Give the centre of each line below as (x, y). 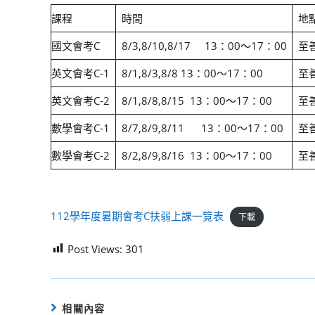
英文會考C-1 (81, 73)
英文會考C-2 (81, 101)
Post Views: (95, 249)
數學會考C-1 (81, 128)
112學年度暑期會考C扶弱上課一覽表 (137, 216)
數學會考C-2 (81, 155)
